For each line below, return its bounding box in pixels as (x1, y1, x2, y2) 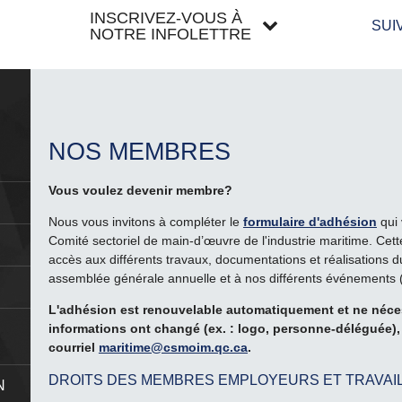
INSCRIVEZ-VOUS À (90, 9, 242, 28)
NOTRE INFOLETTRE (90, 25, 251, 44)
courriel (48, 340, 99, 355)
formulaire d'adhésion (242, 214, 377, 230)
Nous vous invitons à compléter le (48, 214, 243, 230)
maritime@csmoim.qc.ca (98, 340, 248, 355)
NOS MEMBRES (48, 138, 231, 166)
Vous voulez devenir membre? (48, 183, 232, 198)
